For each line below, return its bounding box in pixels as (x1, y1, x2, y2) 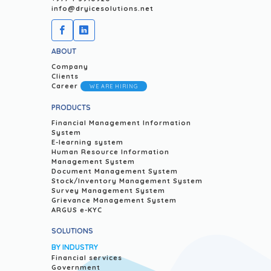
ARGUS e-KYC (51, 206, 102, 215)
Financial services (51, 253, 122, 263)
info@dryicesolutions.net (51, 4, 154, 13)
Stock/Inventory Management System (51, 177, 203, 186)
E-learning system (51, 138, 123, 147)
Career (51, 82, 78, 91)
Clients (51, 72, 79, 81)
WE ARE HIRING (90, 83, 138, 90)
